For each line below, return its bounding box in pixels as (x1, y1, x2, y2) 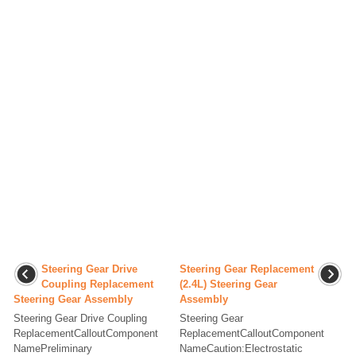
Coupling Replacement (41, 278, 153, 291)
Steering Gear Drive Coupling (14, 312, 147, 325)
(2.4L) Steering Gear (180, 278, 277, 291)
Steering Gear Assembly (14, 293, 133, 306)
